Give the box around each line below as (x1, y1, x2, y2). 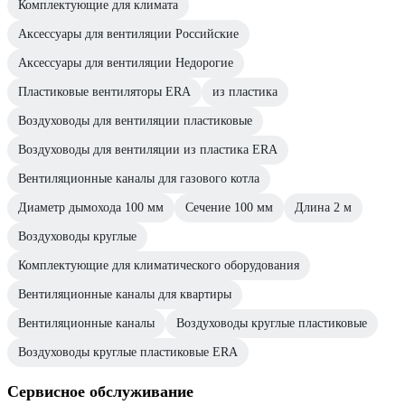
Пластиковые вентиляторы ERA (18, 85, 191, 99)
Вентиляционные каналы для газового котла (18, 172, 259, 186)
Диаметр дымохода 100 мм (18, 201, 164, 215)
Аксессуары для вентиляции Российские (18, 27, 239, 42)
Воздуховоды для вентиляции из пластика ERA (18, 143, 278, 157)
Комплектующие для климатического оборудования (18, 259, 299, 273)
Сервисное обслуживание (7, 382, 193, 401)
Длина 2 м (295, 201, 352, 215)
